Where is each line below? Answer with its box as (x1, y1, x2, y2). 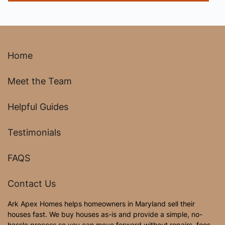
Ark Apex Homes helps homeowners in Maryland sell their (8, 199, 195, 208)
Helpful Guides (8, 101, 68, 112)
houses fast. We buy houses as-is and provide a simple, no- (8, 210, 202, 218)
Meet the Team (8, 76, 72, 86)
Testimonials (8, 127, 61, 138)
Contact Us (8, 178, 56, 189)
